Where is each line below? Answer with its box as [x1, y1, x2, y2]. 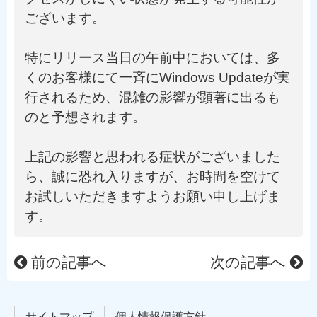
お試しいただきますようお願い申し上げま [25, 189, 280, 204]
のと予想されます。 [25, 110, 146, 125]
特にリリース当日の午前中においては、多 [25, 50, 280, 65]
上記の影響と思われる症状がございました [25, 149, 280, 164]
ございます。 [25, 11, 105, 25]
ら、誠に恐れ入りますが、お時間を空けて [25, 169, 280, 184]
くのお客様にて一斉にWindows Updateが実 [25, 70, 290, 85]
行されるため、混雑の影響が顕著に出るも [25, 90, 280, 105]
